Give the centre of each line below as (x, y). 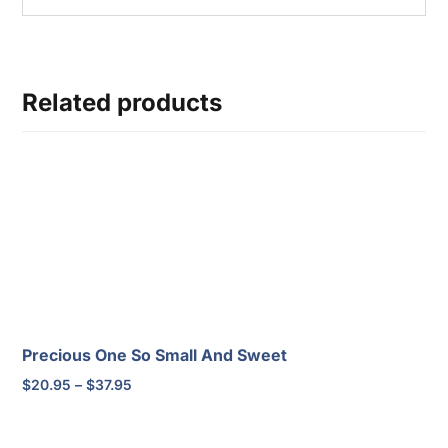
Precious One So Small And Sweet (155, 355)
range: (153, 407)
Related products (122, 102)
